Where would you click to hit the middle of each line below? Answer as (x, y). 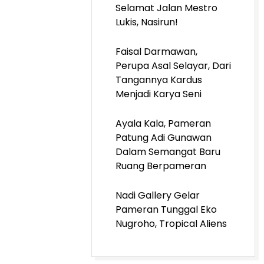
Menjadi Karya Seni (159, 94)
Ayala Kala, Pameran (163, 123)
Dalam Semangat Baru (168, 152)
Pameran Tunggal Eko (166, 209)
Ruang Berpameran (161, 166)
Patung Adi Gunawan (164, 138)
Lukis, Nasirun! (147, 22)
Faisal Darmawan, (156, 52)
